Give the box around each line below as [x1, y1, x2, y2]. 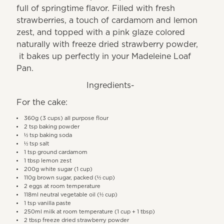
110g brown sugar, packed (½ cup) [24, 174, 115, 180]
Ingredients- [86, 81, 137, 89]
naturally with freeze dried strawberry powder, [16, 40, 198, 48]
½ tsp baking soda [24, 132, 72, 138]
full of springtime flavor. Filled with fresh [16, 4, 175, 12]
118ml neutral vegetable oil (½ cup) [24, 191, 118, 197]
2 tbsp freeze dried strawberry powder [24, 217, 131, 223]
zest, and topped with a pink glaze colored [16, 28, 185, 36]
